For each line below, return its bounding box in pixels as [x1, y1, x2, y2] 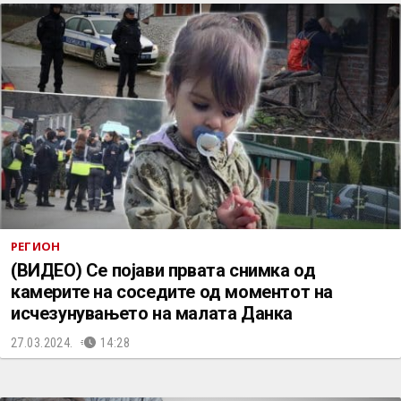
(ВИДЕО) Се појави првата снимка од [11, 260, 316, 281]
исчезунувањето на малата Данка [11, 303, 293, 324]
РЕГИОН [11, 238, 61, 254]
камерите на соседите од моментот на [11, 281, 333, 303]
